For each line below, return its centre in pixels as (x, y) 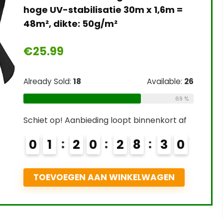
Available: (165, 81)
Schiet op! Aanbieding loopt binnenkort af (105, 120)
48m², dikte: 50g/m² (70, 24)
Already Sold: (48, 81)
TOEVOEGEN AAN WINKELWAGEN (104, 177)
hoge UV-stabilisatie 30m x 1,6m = (103, 10)
